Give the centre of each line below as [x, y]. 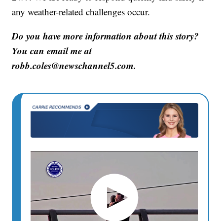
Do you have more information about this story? [106, 36]
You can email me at [52, 51]
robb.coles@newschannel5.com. [74, 66]
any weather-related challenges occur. [81, 12]
